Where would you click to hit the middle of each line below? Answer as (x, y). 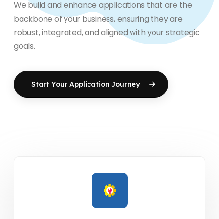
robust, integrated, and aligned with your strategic (107, 32)
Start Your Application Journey (86, 84)
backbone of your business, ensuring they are (98, 19)
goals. (24, 46)
